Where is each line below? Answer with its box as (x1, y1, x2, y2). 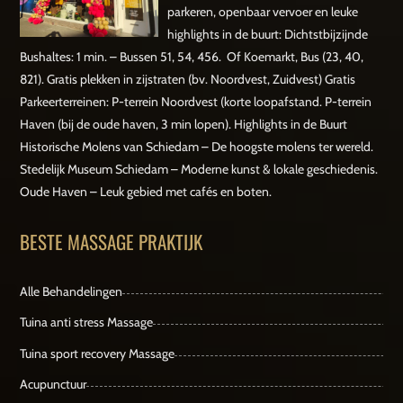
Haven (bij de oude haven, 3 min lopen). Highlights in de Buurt (20, 115, 348, 132)
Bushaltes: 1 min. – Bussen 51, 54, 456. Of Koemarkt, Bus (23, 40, (20, 48, 364, 65)
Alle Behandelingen (20, 282, 123, 300)
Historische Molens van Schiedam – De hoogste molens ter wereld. (20, 138, 374, 155)
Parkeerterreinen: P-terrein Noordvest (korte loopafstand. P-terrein (20, 93, 372, 110)
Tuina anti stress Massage (20, 314, 154, 331)
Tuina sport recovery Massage (20, 345, 175, 362)
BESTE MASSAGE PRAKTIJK (20, 227, 203, 255)
